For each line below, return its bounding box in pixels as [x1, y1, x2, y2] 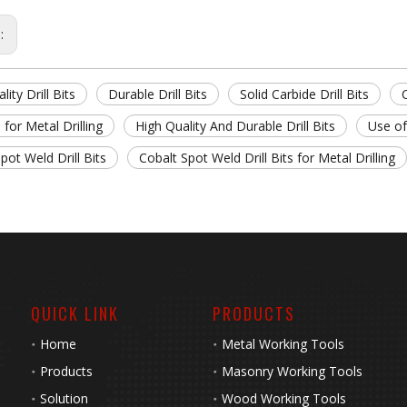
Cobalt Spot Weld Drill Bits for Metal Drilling [139, 149, 395, 166]
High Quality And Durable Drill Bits [135, 117, 335, 134]
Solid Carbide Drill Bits [240, 85, 369, 103]
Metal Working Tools [222, 335, 344, 352]
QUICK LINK [31, 302, 119, 325]
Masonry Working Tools [222, 362, 362, 380]
